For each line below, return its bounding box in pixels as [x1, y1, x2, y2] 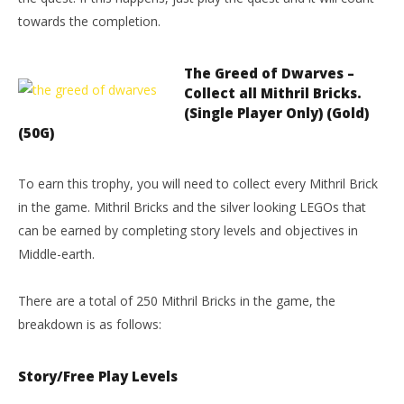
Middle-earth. [18, 245, 95, 262]
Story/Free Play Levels [18, 367, 178, 385]
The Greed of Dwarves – [184, 64, 354, 82]
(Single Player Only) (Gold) [184, 104, 369, 122]
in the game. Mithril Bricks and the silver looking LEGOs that [18, 198, 366, 216]
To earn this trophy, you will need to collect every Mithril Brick [18, 175, 378, 192]
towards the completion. [18, 13, 161, 30]
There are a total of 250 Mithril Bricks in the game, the [18, 292, 335, 309]
